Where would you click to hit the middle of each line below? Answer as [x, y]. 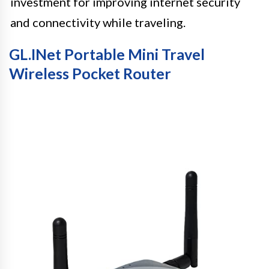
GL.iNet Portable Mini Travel [107, 54]
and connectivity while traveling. [98, 22]
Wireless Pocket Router [90, 73]
